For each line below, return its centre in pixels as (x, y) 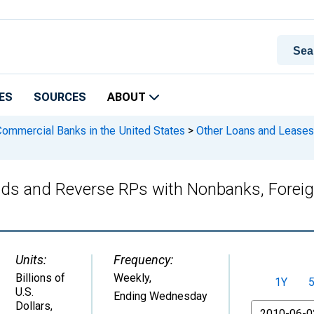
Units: (31, 260)
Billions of (40, 278)
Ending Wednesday (161, 296)
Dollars (33, 306)
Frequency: (143, 260)
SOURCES (60, 97)
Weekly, (132, 278)
